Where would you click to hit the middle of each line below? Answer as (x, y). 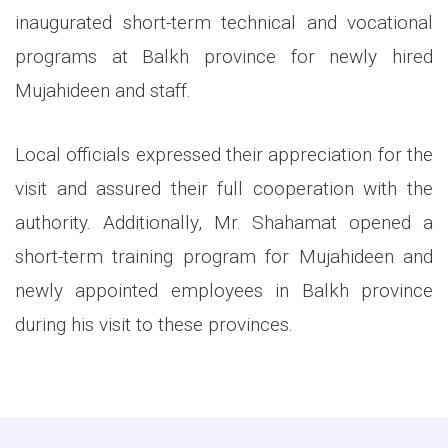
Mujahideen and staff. (103, 91)
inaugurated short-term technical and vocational (224, 23)
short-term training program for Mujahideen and (224, 257)
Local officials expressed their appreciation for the (224, 155)
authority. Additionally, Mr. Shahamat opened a (224, 223)
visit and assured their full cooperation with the (224, 189)
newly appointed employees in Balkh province (224, 291)
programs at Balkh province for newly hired (224, 57)
